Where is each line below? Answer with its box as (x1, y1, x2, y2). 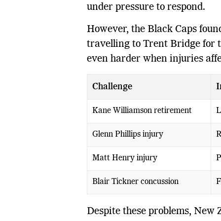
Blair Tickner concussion (92, 178, 179, 186)
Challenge (92, 82, 132, 91)
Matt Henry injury (92, 154, 157, 162)
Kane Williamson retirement (92, 107, 192, 115)
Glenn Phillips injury (92, 130, 163, 139)
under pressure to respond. (86, 2, 205, 12)
